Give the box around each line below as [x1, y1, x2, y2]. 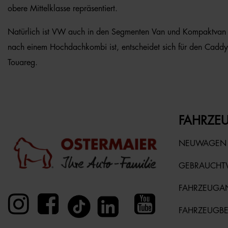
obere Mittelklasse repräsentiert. [8, 5, 118, 13]
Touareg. [8, 59, 38, 67]
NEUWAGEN [179, 139, 226, 148]
